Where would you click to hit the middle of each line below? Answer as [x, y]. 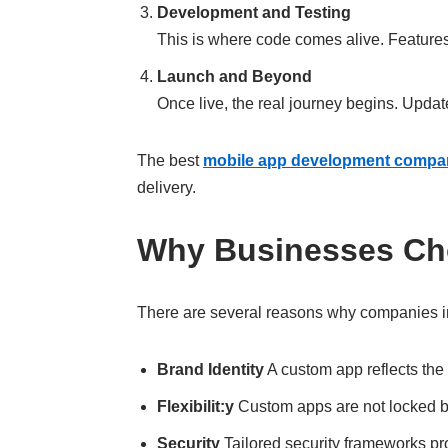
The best [170, 160]
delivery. [167, 187]
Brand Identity [211, 369]
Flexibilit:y [196, 406]
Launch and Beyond [235, 76]
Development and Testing [254, 12]
